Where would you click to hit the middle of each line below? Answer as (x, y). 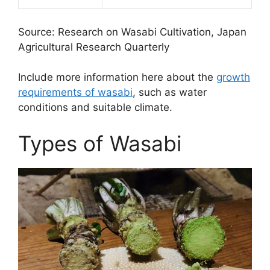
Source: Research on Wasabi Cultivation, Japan (132, 32)
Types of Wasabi (100, 143)
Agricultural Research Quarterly (94, 47)
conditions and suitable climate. (95, 108)
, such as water (170, 93)
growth (233, 77)
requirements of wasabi (75, 93)
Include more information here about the (117, 77)
